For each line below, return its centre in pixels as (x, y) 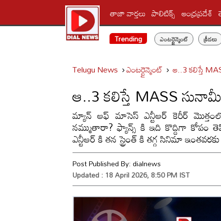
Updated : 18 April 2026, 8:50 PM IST (131, 175)
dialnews (147, 164)
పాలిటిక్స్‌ (164, 13)
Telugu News (95, 70)
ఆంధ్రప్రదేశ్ (197, 13)
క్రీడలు (210, 39)
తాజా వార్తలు (128, 13)
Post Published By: (103, 164)
